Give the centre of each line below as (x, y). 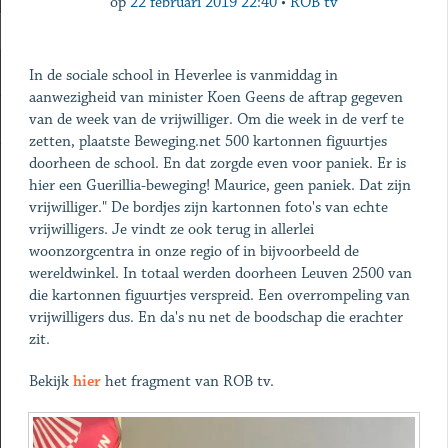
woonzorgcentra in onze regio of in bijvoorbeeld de (193, 251)
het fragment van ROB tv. (189, 381)
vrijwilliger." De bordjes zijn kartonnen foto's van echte (208, 207)
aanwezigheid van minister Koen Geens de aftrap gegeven (215, 97)
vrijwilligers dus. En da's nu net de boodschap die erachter (215, 317)
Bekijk (50, 381)
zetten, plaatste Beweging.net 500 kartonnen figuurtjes (207, 141)
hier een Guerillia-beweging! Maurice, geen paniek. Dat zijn (219, 185)
